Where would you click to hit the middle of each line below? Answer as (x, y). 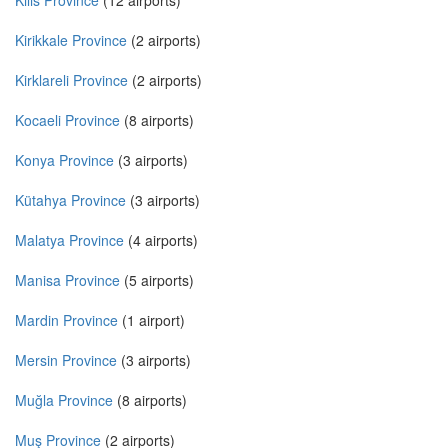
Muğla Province (64, 400)
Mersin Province (66, 360)
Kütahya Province (70, 200)
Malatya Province (69, 240)
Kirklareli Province (71, 80)
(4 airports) (161, 240)
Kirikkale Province (71, 40)
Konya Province (64, 160)
